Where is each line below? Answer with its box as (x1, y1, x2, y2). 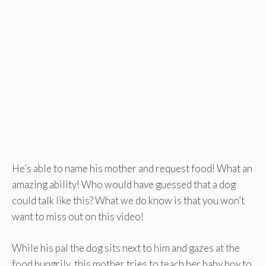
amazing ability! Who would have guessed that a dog (12, 178, 236, 191)
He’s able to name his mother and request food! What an (12, 162, 252, 175)
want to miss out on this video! (12, 210, 144, 223)
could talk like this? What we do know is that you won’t (12, 194, 245, 207)
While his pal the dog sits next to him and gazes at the (12, 241, 240, 254)
